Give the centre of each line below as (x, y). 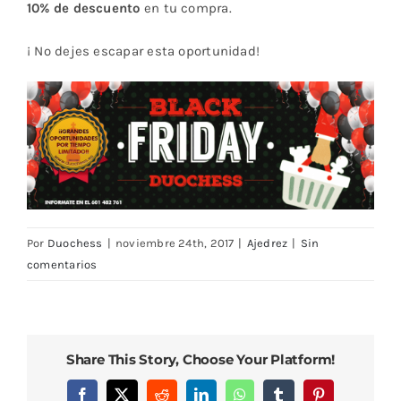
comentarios (62, 265)
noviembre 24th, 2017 (175, 243)
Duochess (75, 243)
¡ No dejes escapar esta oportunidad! (144, 51)
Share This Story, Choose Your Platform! (200, 360)
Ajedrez (267, 243)
